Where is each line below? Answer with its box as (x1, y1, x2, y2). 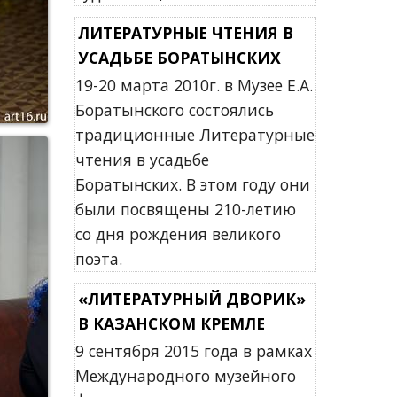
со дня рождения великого (74, 223, 281, 245)
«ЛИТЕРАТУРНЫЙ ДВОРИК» (77, 288, 306, 309)
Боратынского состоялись (74, 99, 274, 121)
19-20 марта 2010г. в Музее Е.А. (74, 74, 313, 96)
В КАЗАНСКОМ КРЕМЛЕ (77, 313, 265, 334)
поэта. (74, 248, 122, 269)
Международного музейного (74, 365, 296, 386)
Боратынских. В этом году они (74, 174, 310, 195)
